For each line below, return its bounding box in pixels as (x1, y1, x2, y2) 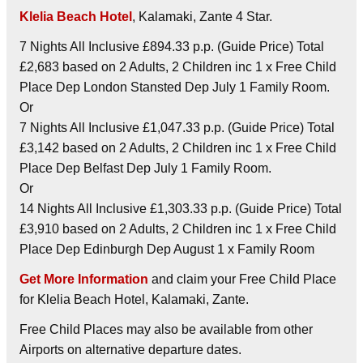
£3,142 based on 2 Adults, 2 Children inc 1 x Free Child (19, 140, 336, 155)
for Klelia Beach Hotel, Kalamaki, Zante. (19, 292, 249, 306)
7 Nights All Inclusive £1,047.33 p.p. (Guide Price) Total (19, 120, 335, 135)
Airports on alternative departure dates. (19, 342, 241, 357)
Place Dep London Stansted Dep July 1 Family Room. (19, 79, 330, 94)
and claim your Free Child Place (148, 271, 336, 286)
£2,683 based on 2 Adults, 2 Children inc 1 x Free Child (19, 59, 336, 74)
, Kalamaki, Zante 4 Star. (132, 9, 272, 23)
